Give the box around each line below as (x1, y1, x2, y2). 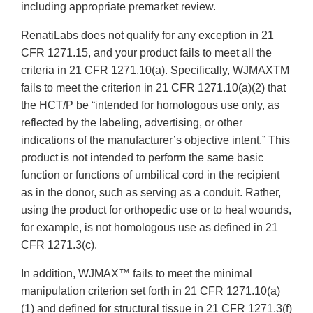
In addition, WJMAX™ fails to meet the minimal (21, 268, 252, 280)
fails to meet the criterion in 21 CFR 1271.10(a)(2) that (21, 82, 286, 94)
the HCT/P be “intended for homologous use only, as (21, 99, 279, 112)
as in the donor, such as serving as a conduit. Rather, (21, 187, 281, 199)
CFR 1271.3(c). (21, 239, 97, 252)
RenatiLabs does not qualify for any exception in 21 (21, 29, 274, 42)
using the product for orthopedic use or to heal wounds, (21, 204, 291, 217)
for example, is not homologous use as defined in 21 (21, 221, 278, 234)
